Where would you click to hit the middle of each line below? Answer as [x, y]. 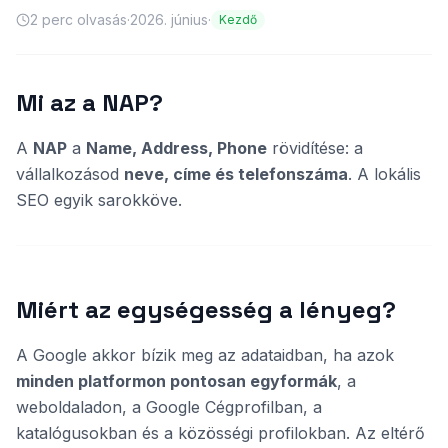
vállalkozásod [70, 174]
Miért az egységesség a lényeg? [206, 309]
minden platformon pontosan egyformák [176, 381]
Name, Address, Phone [176, 148]
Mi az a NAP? [89, 102]
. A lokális [384, 174]
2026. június [169, 19]
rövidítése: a [315, 148]
